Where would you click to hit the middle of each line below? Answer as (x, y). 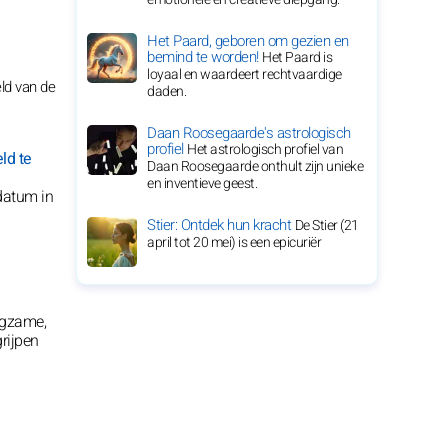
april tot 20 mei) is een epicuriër (234, 242)
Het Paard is (297, 57)
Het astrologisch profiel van (265, 149)
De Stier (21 (326, 225)
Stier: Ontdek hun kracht (221, 225)
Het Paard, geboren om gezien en (248, 41)
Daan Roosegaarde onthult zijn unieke (255, 166)
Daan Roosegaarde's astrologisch (249, 133)
